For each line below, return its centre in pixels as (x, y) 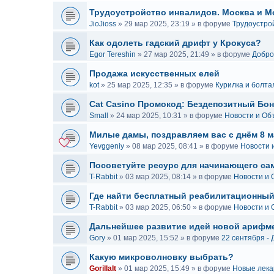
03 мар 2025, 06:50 (158, 207)
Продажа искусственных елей (154, 73)
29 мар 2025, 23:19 (157, 24)
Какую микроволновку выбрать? (161, 257)
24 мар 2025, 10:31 (149, 116)
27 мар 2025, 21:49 (176, 54)
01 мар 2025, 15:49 (157, 268)
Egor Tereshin (113, 54)
